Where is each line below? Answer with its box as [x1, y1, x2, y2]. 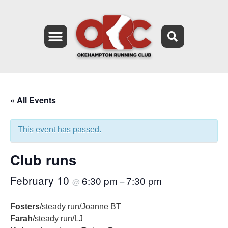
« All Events [10, 94, 56, 106]
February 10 [10, 173, 72, 188]
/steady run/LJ [33, 214, 83, 223]
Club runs [10, 150, 76, 170]
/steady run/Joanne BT [40, 202, 121, 211]
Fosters [10, 202, 40, 211]
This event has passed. [18, 125, 101, 134]
